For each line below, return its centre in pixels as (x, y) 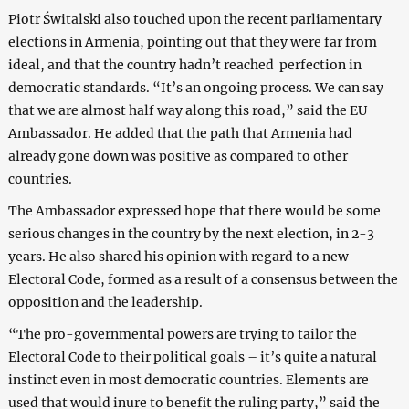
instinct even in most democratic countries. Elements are (188, 379)
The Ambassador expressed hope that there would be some (194, 210)
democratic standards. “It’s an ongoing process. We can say (195, 87)
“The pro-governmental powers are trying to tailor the (182, 334)
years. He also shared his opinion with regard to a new (178, 256)
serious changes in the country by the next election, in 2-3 (191, 233)
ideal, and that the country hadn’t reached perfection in (184, 64)
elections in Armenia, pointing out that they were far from (192, 42)
